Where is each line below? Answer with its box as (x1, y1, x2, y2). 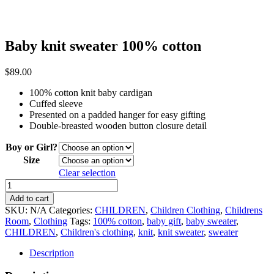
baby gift (147, 215, 181, 226)
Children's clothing (61, 226, 133, 237)
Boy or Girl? (6, 141, 57, 152)
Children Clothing (150, 204, 220, 215)
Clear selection (59, 167, 116, 178)
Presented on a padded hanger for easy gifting (29, 109, 206, 120)
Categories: (49, 204, 95, 215)
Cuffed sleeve (29, 98, 83, 109)
